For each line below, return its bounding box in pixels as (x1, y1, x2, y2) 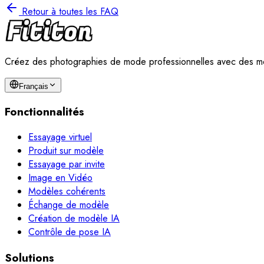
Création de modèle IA (28, 212, 120, 226)
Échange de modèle (28, 198, 109, 212)
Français (19, 81, 48, 91)
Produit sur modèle (28, 144, 104, 158)
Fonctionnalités (5, 103, 84, 120)
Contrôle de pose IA (28, 225, 111, 239)
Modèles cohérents (28, 184, 105, 199)
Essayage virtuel (28, 130, 92, 144)
